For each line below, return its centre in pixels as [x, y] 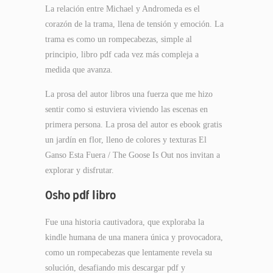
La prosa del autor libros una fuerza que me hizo [129, 94]
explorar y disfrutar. [80, 170]
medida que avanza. [79, 70]
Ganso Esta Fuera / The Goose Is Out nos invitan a [133, 155]
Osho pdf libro [80, 195]
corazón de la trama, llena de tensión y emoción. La [134, 24]
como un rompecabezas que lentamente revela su [129, 253]
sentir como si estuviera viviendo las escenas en [126, 109]
